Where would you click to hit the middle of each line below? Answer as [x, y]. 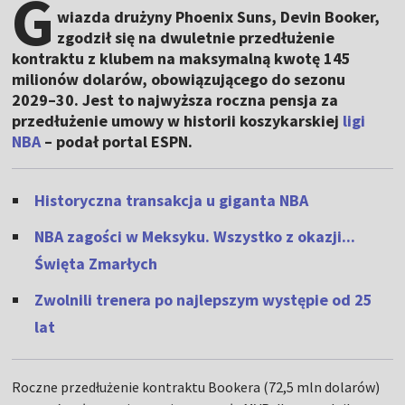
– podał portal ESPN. [117, 142]
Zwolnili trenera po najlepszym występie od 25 [204, 300]
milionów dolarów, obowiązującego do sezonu [179, 80]
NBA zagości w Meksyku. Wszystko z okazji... [195, 237]
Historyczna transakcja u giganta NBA [172, 201]
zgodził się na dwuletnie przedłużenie [196, 38]
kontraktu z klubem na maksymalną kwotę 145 [182, 59]
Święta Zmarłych [96, 264]
